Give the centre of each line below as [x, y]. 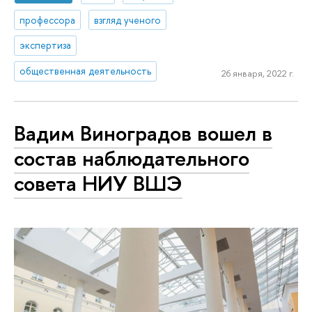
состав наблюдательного [132, 158]
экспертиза [46, 45]
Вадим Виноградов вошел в [143, 133]
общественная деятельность [86, 71]
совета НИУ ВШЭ [98, 183]
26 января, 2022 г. [257, 73]
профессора [48, 19]
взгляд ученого [128, 19]
